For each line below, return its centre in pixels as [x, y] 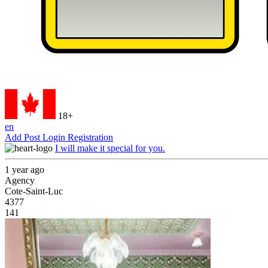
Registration [90, 137]
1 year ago [25, 170]
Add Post [24, 137]
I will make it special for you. [110, 148]
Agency [20, 180]
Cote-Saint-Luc [34, 191]
